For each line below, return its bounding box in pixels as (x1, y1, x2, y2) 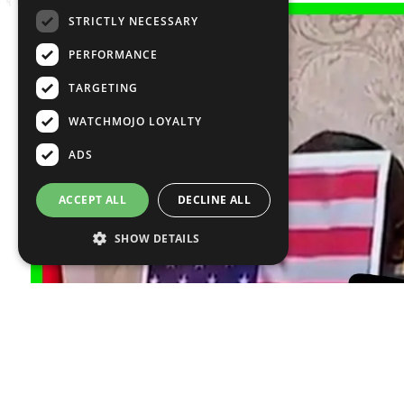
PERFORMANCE (69, 46, 158, 62)
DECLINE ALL (177, 192, 252, 207)
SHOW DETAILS (114, 231, 200, 246)
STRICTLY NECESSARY (69, 13, 198, 29)
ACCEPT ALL (59, 192, 126, 207)
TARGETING (69, 79, 138, 96)
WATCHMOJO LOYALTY (69, 113, 202, 129)
